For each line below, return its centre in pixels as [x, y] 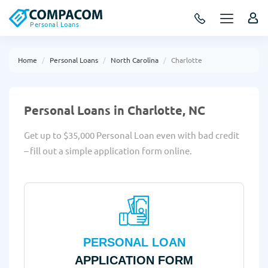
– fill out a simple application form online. [108, 150]
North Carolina [135, 60]
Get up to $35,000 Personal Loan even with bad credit [132, 135]
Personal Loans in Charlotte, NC [115, 110]
